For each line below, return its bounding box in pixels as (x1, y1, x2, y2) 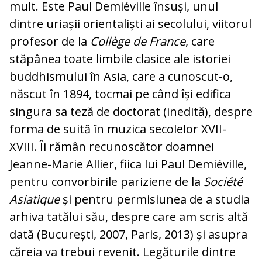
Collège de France (90, 33, 185, 50)
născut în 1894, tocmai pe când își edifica (9, 86, 231, 102)
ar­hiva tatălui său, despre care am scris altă (9, 209, 248, 225)
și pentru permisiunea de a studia (60, 191, 250, 208)
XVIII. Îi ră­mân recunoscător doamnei (9, 139, 214, 155)
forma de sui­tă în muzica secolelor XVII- (9, 121, 226, 137)
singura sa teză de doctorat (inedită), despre (9, 104, 253, 120)
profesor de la (9, 33, 90, 50)
